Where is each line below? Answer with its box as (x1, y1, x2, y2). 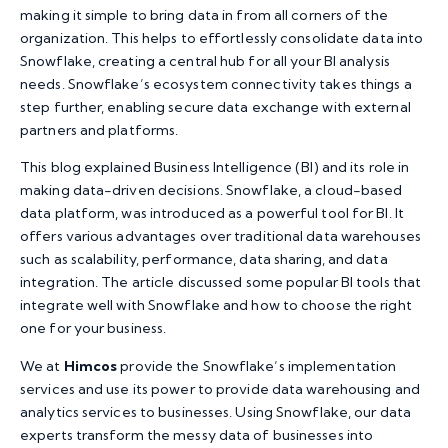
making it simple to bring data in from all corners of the (20, 6, 388, 25)
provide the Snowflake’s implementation (120, 356, 397, 375)
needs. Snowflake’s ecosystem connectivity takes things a (20, 75, 412, 94)
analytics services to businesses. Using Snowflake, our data (20, 402, 411, 421)
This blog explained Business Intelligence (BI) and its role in (20, 158, 410, 177)
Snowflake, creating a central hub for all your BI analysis (20, 52, 390, 71)
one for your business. (20, 319, 167, 338)
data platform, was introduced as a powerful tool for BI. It (20, 204, 404, 223)
